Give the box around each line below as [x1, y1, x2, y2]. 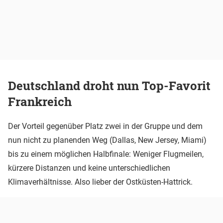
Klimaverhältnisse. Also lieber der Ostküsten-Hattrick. [8, 177, 193, 187]
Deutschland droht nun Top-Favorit [8, 78, 211, 94]
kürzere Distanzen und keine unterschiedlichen [8, 163, 170, 173]
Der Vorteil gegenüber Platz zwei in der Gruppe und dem [8, 121, 203, 131]
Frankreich [8, 94, 72, 110]
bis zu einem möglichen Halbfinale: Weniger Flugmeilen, [8, 149, 204, 159]
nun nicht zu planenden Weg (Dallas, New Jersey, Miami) [8, 135, 207, 145]
